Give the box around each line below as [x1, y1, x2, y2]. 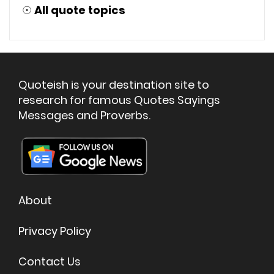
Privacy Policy [18, 223, 91, 239]
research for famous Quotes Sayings [18, 92, 220, 108]
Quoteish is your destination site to [18, 77, 209, 92]
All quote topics [34, 2, 125, 18]
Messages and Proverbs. [18, 108, 150, 123]
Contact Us [18, 253, 81, 269]
